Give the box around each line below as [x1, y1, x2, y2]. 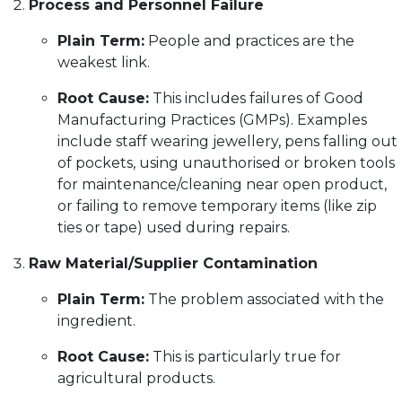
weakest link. [57, 54, 150, 71]
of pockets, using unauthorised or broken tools [57, 154, 395, 171]
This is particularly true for [149, 348, 341, 365]
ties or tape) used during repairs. [57, 219, 290, 236]
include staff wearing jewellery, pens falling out [57, 133, 398, 150]
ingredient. [57, 312, 135, 329]
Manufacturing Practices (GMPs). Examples [57, 111, 367, 128]
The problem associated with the [144, 291, 384, 308]
